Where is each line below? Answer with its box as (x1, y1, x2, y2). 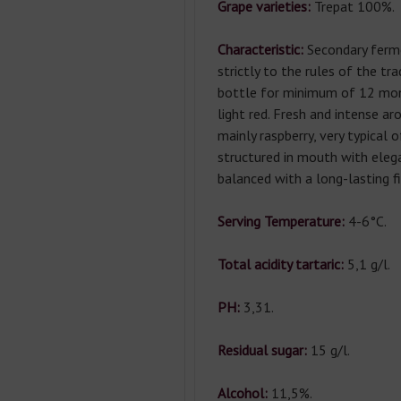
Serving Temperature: (217, 212, 345, 230)
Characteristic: (217, 40, 307, 58)
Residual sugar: (217, 341, 307, 359)
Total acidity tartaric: (217, 255, 344, 273)
